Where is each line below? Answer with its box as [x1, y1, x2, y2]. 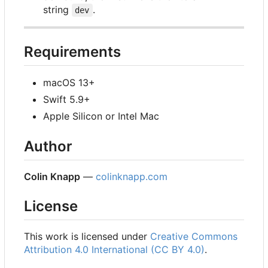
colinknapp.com [96, 170, 167, 183]
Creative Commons [150, 230, 237, 243]
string [43, 3, 72, 16]
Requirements [24, 42, 121, 60]
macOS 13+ [43, 77, 95, 89]
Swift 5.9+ [43, 93, 90, 106]
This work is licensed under [24, 230, 150, 243]
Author [24, 138, 72, 156]
